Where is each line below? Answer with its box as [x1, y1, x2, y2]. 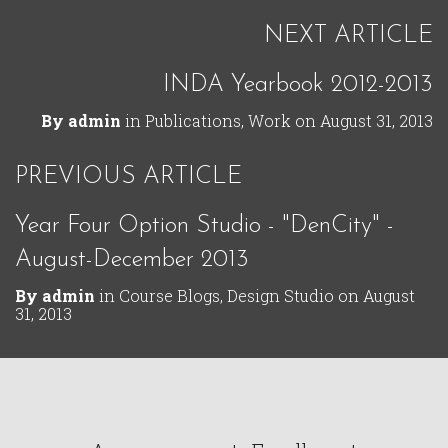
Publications [145, 109, 241, 131]
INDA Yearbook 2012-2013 [163, 72, 433, 97]
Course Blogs [119, 284, 220, 306]
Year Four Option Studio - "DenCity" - [15, 213, 394, 238]
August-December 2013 [15, 247, 249, 272]
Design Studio [227, 284, 334, 306]
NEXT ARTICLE [264, 23, 433, 48]
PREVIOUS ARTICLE [15, 164, 242, 189]
